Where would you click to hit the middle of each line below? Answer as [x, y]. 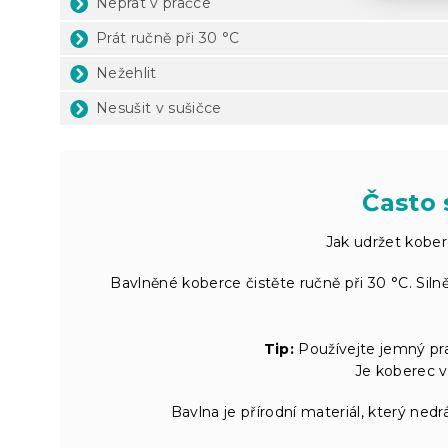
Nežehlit [126, 72]
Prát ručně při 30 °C [168, 37]
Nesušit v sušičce [159, 107]
